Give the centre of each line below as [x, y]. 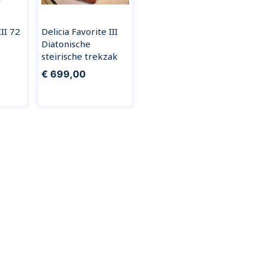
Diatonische [66, 43]
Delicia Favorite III [79, 31]
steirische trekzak [79, 56]
